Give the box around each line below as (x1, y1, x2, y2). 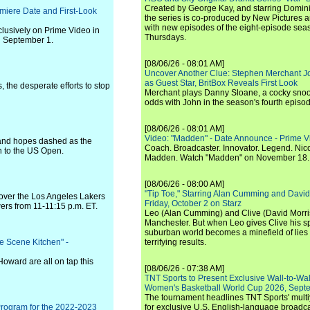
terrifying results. (145, 237, 206, 247)
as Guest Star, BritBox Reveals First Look (145, 78, 298, 88)
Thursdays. (145, 33, 186, 42)
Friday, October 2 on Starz (145, 199, 241, 208)
